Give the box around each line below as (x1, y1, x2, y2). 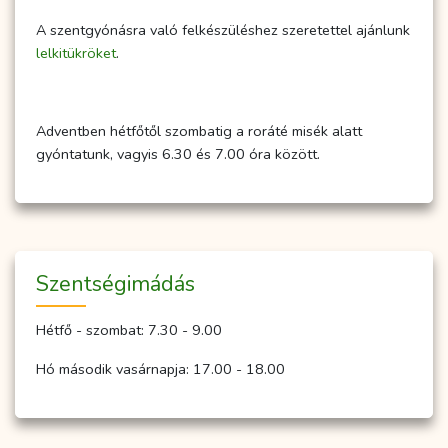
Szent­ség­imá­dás (36, 269, 195, 300)
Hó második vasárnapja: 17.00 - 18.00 (36, 359, 285, 380)
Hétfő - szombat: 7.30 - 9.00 (36, 320, 222, 341)
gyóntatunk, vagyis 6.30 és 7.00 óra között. (36, 144, 320, 165)
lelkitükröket (36, 43, 116, 64)
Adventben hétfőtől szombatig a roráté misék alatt (36, 121, 362, 142)
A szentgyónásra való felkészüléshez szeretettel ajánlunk (36, 20, 410, 41)
